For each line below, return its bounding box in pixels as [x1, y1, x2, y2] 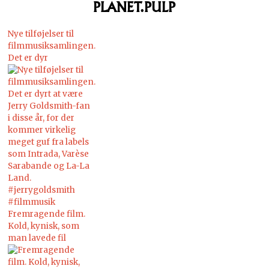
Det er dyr [8, 52, 49, 63]
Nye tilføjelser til [8, 28, 74, 39]
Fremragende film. [8, 208, 86, 219]
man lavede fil [8, 232, 67, 243]
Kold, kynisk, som [8, 220, 80, 231]
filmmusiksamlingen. [8, 40, 96, 51]
